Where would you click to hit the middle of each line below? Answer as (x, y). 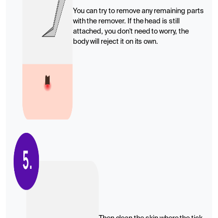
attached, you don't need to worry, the (131, 32)
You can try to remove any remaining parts (138, 11)
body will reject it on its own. (116, 42)
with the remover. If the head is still (126, 22)
